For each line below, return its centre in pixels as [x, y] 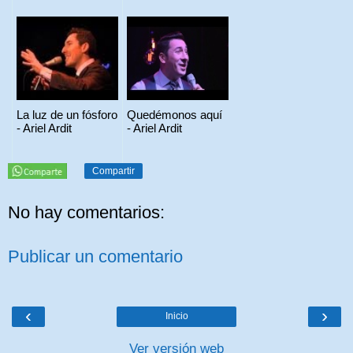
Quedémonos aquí [175, 114]
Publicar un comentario [95, 257]
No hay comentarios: [86, 213]
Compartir [114, 171]
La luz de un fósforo [67, 114]
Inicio [176, 316]
